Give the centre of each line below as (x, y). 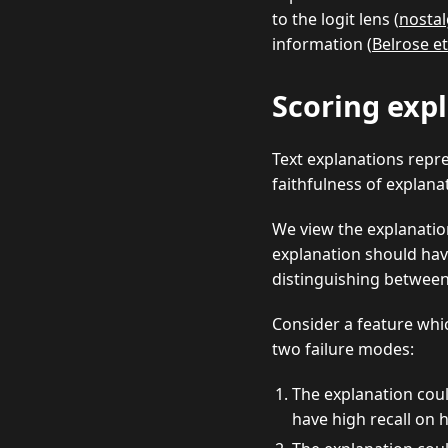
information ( (322, 43)
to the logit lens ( (335, 18)
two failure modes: (343, 348)
